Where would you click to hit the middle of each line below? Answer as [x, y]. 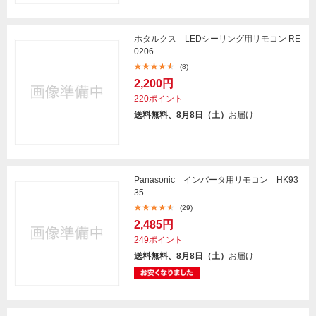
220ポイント [158, 99]
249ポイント [158, 240]
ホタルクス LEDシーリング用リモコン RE [217, 39]
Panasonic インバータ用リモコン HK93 [216, 180]
